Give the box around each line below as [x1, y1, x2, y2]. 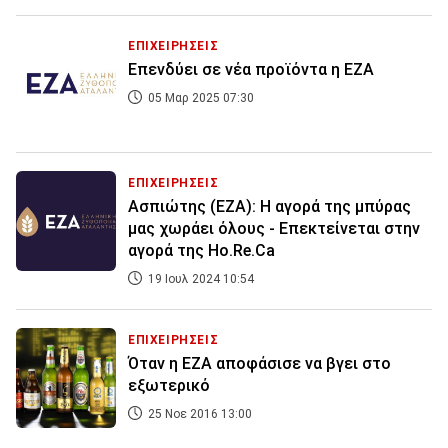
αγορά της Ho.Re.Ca [128, 241, 275, 261]
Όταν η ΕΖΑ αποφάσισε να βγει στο [128, 354, 391, 374]
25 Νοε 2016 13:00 [145, 407, 252, 422]
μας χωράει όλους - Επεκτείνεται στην [128, 219, 420, 239]
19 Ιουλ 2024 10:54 [145, 272, 254, 287]
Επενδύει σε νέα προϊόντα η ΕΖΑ [128, 60, 374, 80]
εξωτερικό [128, 376, 210, 396]
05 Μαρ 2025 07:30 [145, 91, 254, 106]
